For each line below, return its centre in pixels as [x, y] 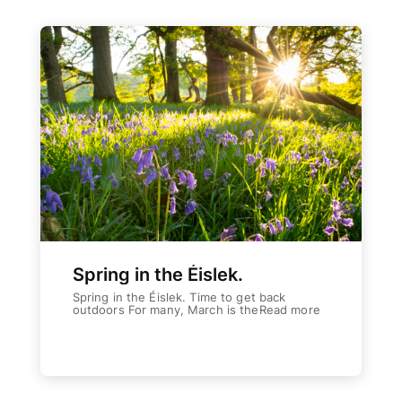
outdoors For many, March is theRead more [196, 310]
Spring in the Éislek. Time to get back [179, 297]
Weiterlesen [133, 343]
